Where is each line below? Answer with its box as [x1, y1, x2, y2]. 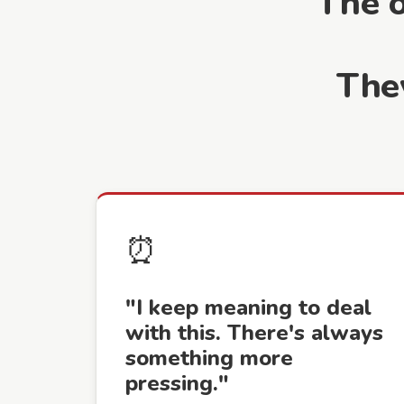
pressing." [125, 369, 229, 398]
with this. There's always [125, 318, 383, 347]
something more [125, 344, 293, 372]
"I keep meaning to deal [125, 293, 372, 322]
